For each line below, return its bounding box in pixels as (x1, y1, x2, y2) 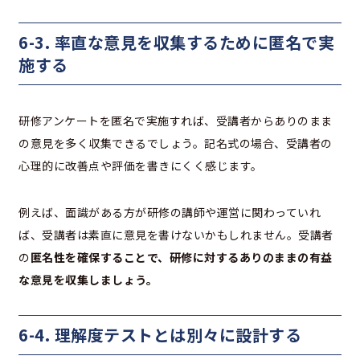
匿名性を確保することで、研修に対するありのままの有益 (30, 249, 333, 266)
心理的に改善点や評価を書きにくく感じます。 (18, 157, 263, 174)
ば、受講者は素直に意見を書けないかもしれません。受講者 (18, 227, 333, 243)
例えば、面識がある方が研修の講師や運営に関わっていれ (18, 204, 321, 221)
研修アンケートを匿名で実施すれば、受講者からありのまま (18, 112, 333, 129)
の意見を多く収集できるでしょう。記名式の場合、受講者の (18, 135, 333, 152)
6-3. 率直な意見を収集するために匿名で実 (18, 31, 334, 55)
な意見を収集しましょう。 (18, 272, 157, 288)
